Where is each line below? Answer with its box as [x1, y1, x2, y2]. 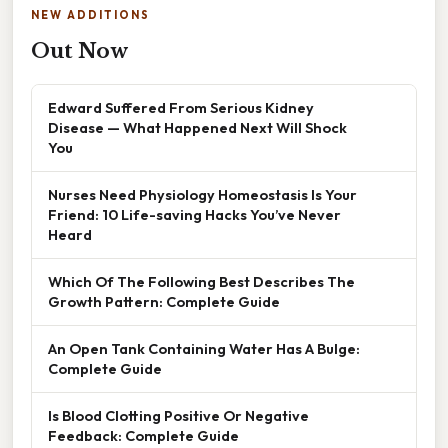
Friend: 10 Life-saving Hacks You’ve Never [48, 205, 341, 225]
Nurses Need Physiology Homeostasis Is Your [48, 185, 357, 205]
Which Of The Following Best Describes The [48, 272, 355, 292]
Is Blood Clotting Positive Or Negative [48, 406, 309, 426]
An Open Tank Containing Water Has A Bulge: [48, 339, 360, 359]
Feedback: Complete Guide [48, 426, 239, 446]
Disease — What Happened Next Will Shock [48, 118, 347, 138]
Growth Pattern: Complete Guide [48, 292, 280, 312]
